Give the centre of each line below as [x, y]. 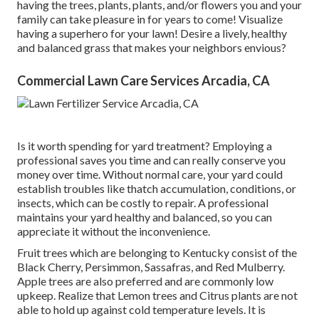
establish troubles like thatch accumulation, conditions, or [157, 188]
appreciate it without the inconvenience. [114, 231]
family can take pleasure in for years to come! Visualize [150, 19]
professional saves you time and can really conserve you [151, 159]
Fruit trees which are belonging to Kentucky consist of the [157, 252]
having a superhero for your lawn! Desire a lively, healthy [152, 33]
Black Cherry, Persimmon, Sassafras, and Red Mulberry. [151, 266]
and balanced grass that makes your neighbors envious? [152, 47]
